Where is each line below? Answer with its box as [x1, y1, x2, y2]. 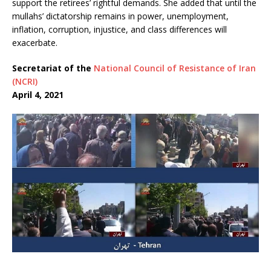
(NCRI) [12, 75, 38, 87]
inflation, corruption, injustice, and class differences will [12, 23, 227, 35]
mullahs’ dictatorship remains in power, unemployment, [12, 10, 229, 22]
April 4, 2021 [12, 88, 64, 100]
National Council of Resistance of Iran [94, 62, 256, 74]
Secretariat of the [12, 62, 94, 74]
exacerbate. [12, 36, 57, 48]
